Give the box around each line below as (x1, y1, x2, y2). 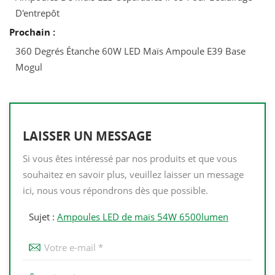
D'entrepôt (15, 6, 60, 19)
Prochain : (9, 25, 55, 38)
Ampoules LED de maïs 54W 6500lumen (57, 210, 228, 223)
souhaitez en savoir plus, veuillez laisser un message (23, 168, 244, 180)
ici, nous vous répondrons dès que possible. (23, 184, 208, 196)
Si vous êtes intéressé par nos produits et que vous (23, 152, 237, 165)
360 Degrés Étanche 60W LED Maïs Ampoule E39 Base (15, 44, 246, 57)
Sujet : (29, 210, 57, 223)
